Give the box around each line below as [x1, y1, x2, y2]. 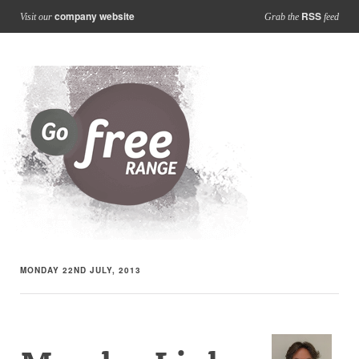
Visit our [20, 11, 54, 22]
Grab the [264, 11, 301, 22]
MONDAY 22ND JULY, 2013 [20, 264, 141, 276]
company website [54, 9, 135, 23]
